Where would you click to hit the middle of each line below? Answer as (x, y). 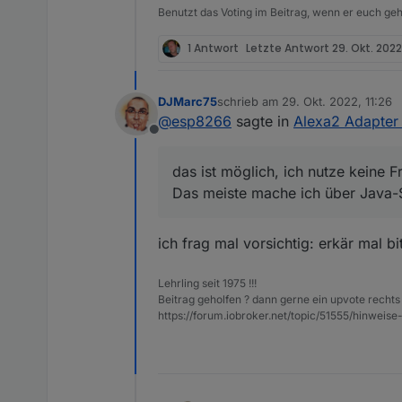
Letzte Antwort (289, 48)
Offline (175, 139)
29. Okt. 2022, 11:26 (337, 101)
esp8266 (201, 121)
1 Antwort (213, 48)
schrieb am (249, 101)
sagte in (262, 121)
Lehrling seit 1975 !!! (207, 283)
